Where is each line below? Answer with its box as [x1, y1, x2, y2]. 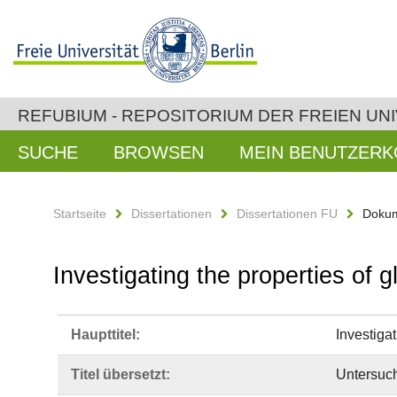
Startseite [53, 206, 106, 221]
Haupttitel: [71, 327, 140, 342]
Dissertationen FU [237, 206, 338, 221]
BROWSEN [113, 143, 204, 162]
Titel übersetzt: [71, 367, 170, 382]
